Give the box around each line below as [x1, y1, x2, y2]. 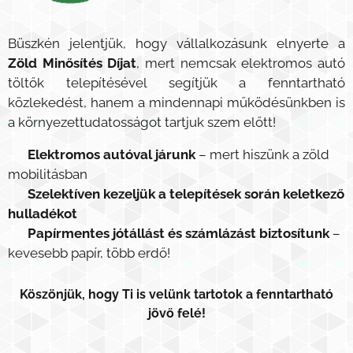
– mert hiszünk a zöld [195, 146, 329, 162]
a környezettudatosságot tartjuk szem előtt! [8, 113, 276, 130]
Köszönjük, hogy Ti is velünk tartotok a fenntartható [20, 286, 333, 302]
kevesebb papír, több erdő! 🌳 [8, 244, 190, 261]
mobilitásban [8, 165, 87, 182]
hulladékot [8, 205, 77, 221]
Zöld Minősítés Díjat [8, 54, 137, 71]
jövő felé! [147, 305, 206, 321]
